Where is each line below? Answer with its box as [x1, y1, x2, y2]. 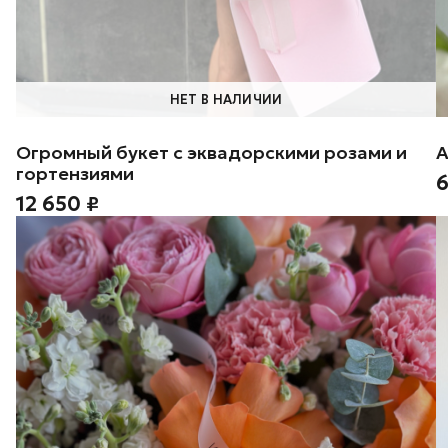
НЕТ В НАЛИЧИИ [169, 90, 283, 108]
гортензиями [16, 161, 134, 185]
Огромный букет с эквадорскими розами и [16, 140, 407, 164]
